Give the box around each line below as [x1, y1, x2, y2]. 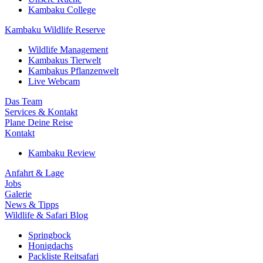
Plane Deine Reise [5, 117, 73, 127]
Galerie [5, 189, 32, 199]
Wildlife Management [28, 45, 108, 55]
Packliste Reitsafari [28, 251, 99, 261]
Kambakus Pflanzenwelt [28, 66, 119, 76]
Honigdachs [28, 241, 73, 251]
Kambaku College [28, 5, 96, 15]
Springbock [28, 230, 71, 240]
